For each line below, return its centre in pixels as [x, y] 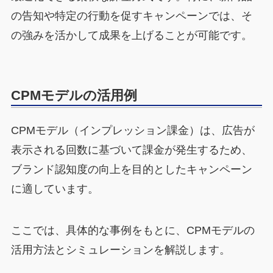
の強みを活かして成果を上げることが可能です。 [131, 36]
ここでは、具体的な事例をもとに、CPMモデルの [133, 231]
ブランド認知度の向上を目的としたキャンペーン [131, 170]
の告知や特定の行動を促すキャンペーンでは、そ [131, 16]
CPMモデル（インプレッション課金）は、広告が [133, 131]
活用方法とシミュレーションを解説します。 [120, 250]
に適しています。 [55, 189]
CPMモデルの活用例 [74, 96]
